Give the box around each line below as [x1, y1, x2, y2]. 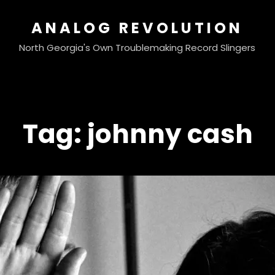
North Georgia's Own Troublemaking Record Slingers [19, 41, 256, 54]
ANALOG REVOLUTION [31, 18, 244, 38]
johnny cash [87, 116, 253, 152]
